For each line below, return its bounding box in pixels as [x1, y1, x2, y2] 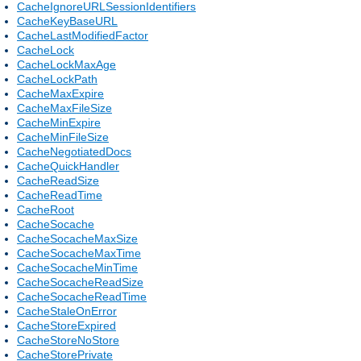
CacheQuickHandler [17, 159, 119, 172]
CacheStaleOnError [17, 304, 117, 317]
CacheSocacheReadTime [17, 289, 147, 303]
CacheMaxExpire [17, 86, 104, 100]
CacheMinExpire [17, 115, 101, 129]
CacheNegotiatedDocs [17, 144, 131, 158]
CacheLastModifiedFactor [17, 28, 148, 42]
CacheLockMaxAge [17, 57, 116, 71]
